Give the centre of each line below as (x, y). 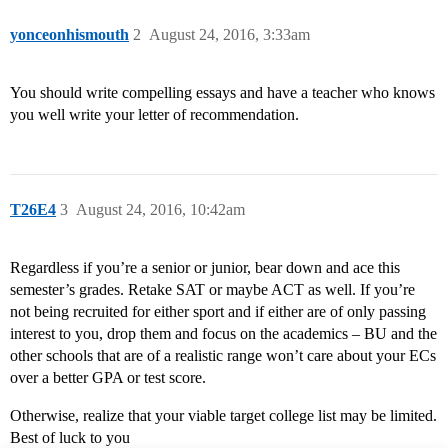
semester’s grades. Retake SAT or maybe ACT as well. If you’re (212, 290)
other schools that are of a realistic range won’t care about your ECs (223, 356)
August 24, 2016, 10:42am (160, 210)
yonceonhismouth (69, 35)
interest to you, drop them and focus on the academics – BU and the (223, 334)
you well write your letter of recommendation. (154, 115)
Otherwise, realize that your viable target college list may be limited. (223, 416)
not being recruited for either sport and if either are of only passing (218, 312)
